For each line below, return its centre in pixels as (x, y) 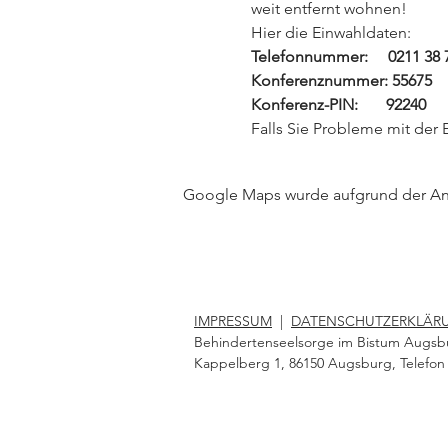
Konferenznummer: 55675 (341, 80)
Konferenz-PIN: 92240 (338, 104)
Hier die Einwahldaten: (330, 32)
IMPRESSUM (233, 320)
